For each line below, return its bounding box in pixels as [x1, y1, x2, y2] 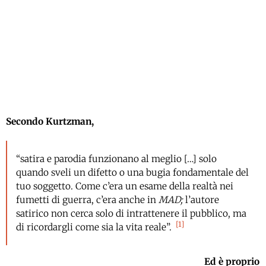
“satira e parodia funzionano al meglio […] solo [16, 153, 217, 165]
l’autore [183, 194, 220, 206]
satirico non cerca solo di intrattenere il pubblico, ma [16, 208, 247, 220]
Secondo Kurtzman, [6, 115, 94, 127]
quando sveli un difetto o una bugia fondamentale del [16, 167, 249, 179]
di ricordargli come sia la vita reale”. [16, 221, 172, 233]
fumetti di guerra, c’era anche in [16, 194, 159, 206]
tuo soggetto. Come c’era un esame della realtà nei [16, 180, 234, 192]
